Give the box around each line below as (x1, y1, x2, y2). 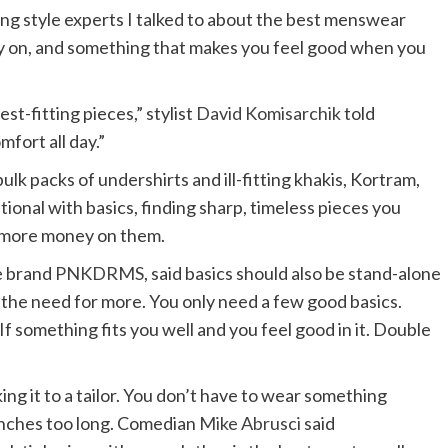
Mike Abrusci (199, 412, 301, 435)
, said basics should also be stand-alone (144, 262, 441, 285)
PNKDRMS (55, 262, 144, 285)
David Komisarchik (196, 102, 341, 125)
